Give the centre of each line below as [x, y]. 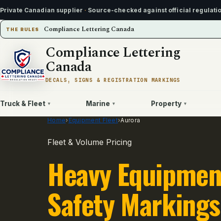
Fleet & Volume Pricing [90, 142]
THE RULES [23, 29]
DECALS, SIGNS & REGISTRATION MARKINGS [113, 80]
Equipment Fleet [93, 120]
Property [166, 103]
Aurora [130, 120]
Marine [98, 103]
